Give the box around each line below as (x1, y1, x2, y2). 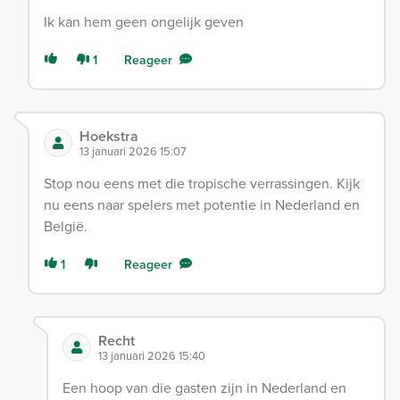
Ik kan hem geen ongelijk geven (44, 12, 244, 32)
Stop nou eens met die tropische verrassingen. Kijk (44, 173, 360, 194)
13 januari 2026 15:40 (97, 347, 205, 364)
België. (44, 216, 87, 237)
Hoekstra (79, 126, 138, 147)
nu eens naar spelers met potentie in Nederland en (44, 195, 360, 215)
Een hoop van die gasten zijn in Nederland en (62, 378, 346, 398)
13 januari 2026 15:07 (79, 143, 187, 160)
